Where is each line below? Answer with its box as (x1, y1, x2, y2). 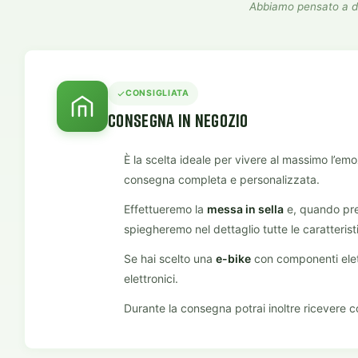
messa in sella (207, 201, 284, 216)
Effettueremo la (124, 201, 207, 216)
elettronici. (124, 271, 178, 285)
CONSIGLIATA (125, 88, 189, 99)
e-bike (216, 251, 251, 265)
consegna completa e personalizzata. (124, 172, 320, 186)
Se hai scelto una (124, 251, 216, 265)
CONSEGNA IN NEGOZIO (108, 109, 249, 132)
